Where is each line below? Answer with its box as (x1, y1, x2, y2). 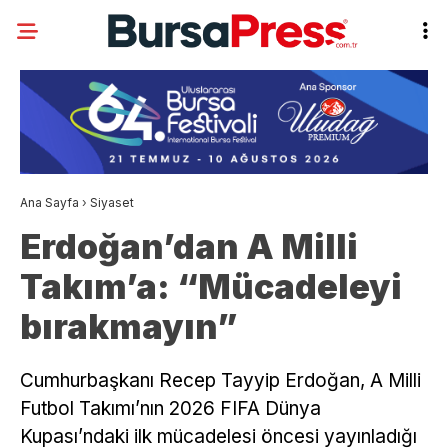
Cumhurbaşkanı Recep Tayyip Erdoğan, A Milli (20, 369, 421, 393)
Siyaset (90, 195, 134, 211)
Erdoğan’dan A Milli (20, 226, 358, 268)
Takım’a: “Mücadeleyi (20, 266, 402, 308)
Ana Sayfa (20, 195, 79, 211)
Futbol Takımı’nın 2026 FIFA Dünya (20, 397, 321, 421)
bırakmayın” (20, 306, 238, 348)
